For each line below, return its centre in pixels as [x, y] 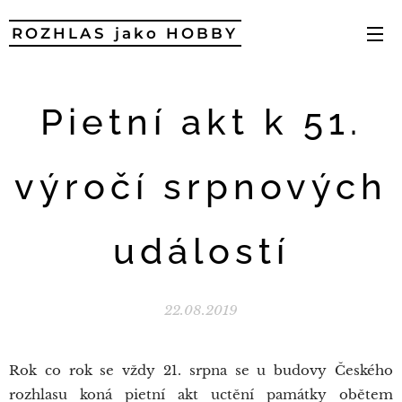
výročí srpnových [201, 186]
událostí [201, 251]
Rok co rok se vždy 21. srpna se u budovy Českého [201, 370]
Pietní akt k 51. [201, 122]
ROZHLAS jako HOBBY [125, 33]
